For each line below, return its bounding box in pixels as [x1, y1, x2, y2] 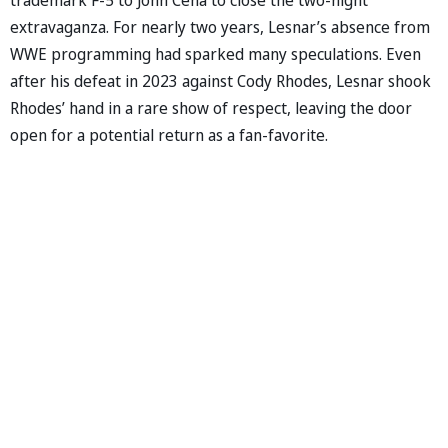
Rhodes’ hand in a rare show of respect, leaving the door [10, 96, 412, 119]
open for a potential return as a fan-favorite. [10, 123, 328, 146]
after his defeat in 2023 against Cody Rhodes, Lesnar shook [10, 69, 431, 92]
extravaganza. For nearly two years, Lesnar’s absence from [10, 15, 430, 38]
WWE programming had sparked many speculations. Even [10, 42, 421, 65]
